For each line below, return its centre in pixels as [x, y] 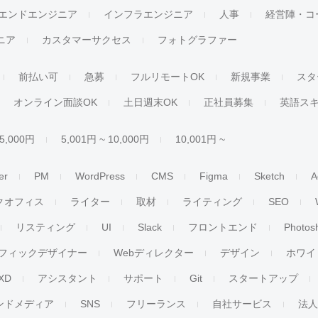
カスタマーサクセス [87, 40]
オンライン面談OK [56, 102]
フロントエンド [223, 227]
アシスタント [68, 278]
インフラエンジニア [149, 14]
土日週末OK [151, 102]
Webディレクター [154, 253]
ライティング [213, 202]
